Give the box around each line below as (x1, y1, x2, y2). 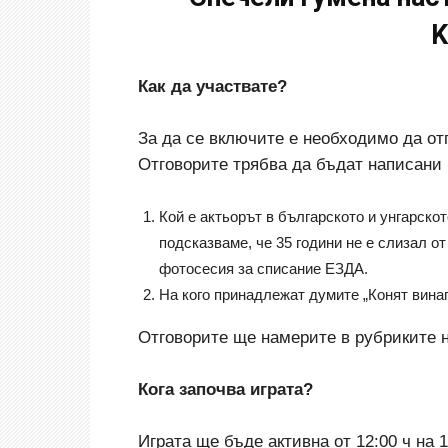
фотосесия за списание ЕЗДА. (159, 260, 368, 277)
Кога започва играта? (138, 380, 313, 399)
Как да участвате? (138, 77, 287, 96)
